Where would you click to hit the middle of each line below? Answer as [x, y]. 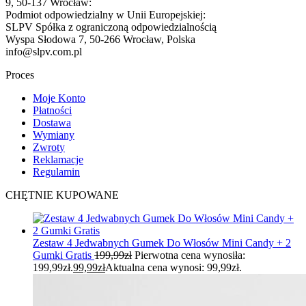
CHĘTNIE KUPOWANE [62, 195]
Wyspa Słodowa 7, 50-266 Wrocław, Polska [100, 39]
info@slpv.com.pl [44, 51]
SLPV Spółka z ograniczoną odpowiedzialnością [111, 27]
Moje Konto [59, 98]
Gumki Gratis [62, 255]
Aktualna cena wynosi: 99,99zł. [173, 267]
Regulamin [56, 171]
